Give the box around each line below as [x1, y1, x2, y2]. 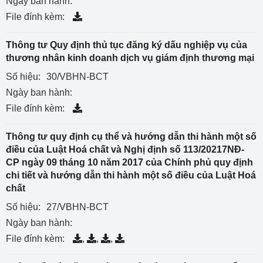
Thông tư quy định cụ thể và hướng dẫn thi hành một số [6, 131, 257, 141]
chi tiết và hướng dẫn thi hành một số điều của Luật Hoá [6, 170, 256, 180]
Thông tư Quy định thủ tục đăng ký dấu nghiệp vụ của [6, 40, 247, 50]
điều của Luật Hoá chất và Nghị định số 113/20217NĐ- [6, 144, 244, 154]
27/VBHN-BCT [46, 202, 109, 212]
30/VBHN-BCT [46, 72, 109, 82]
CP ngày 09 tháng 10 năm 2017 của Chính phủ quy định [6, 157, 253, 167]
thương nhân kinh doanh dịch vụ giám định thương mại [6, 53, 254, 63]
